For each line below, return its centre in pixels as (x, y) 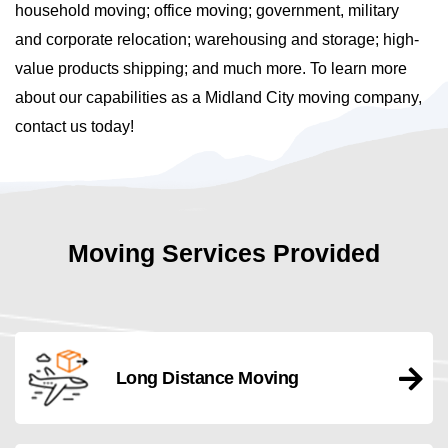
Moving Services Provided (224, 253)
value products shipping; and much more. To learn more (211, 69)
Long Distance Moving (207, 377)
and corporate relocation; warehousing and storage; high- (217, 40)
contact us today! (74, 127)
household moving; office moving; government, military (207, 11)
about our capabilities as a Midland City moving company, (218, 98)
